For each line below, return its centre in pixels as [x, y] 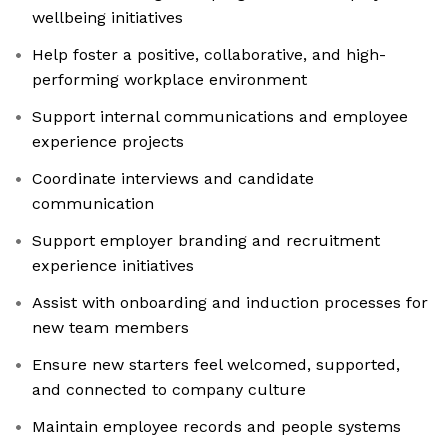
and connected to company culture [169, 390]
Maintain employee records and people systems [216, 427]
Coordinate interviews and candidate [173, 179]
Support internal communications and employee [220, 117]
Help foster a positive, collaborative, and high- [209, 55]
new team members [110, 328]
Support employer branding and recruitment [206, 241]
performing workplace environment [169, 80]
